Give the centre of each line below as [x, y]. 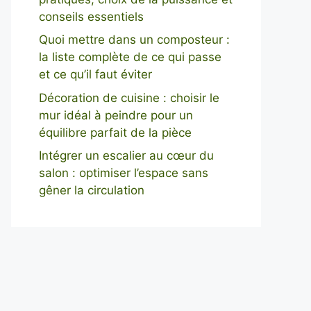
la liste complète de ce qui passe [130, 57]
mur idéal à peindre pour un [116, 115]
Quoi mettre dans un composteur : [134, 40]
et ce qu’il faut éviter [95, 74]
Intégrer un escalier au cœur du [126, 155]
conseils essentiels [91, 16]
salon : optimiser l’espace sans [124, 173]
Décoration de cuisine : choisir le [129, 98]
